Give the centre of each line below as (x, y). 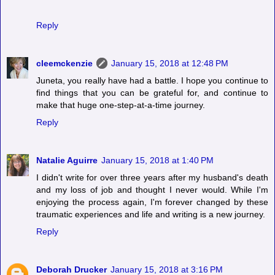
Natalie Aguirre (67, 160)
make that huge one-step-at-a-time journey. (121, 105)
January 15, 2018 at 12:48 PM (170, 63)
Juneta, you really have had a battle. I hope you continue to (152, 80)
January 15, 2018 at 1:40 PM (157, 160)
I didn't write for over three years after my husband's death (152, 177)
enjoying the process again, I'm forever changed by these (152, 202)
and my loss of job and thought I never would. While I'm (152, 189)
